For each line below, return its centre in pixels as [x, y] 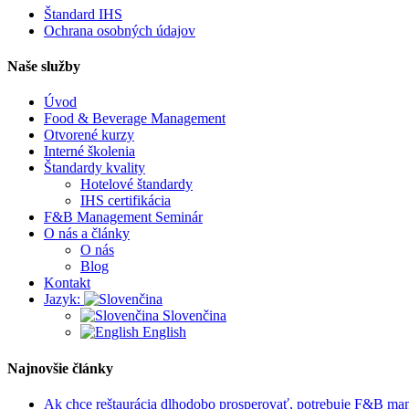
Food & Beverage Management [135, 119]
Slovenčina [193, 316]
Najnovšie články [60, 368]
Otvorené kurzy [89, 135]
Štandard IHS [83, 14]
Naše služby [44, 67]
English [163, 332]
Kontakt [67, 283]
